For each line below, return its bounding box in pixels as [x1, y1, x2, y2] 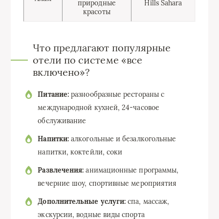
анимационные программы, [84, 165, 179, 175]
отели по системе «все [33, 53, 143, 66]
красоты [83, 7, 110, 16]
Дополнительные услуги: [38, 197, 126, 206]
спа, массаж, [126, 197, 170, 206]
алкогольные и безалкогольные [69, 134, 176, 143]
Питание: [38, 89, 69, 99]
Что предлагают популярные [33, 41, 171, 54]
